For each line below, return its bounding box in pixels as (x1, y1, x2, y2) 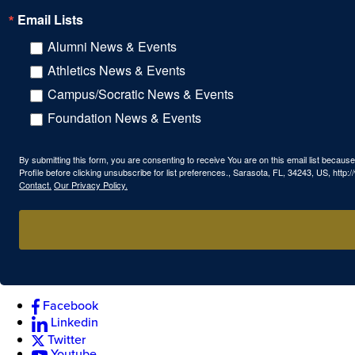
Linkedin (51, 313, 98, 331)
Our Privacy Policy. (54, 178, 128, 192)
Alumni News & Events (48, 37, 177, 56)
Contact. (19, 178, 52, 192)
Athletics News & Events (48, 61, 185, 80)
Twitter (48, 330, 86, 348)
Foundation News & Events (48, 109, 201, 128)
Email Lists (17, 10, 83, 29)
